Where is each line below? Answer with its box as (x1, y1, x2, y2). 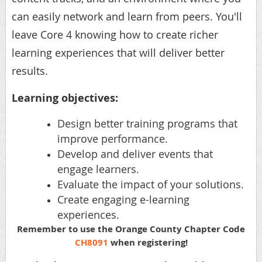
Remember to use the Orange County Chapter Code (17, 222, 245, 235)
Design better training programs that (57, 116, 237, 130)
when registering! (108, 236, 188, 249)
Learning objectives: (12, 90, 118, 105)
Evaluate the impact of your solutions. (57, 177, 244, 191)
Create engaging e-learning (57, 192, 189, 206)
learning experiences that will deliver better (12, 45, 225, 60)
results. (12, 63, 48, 78)
